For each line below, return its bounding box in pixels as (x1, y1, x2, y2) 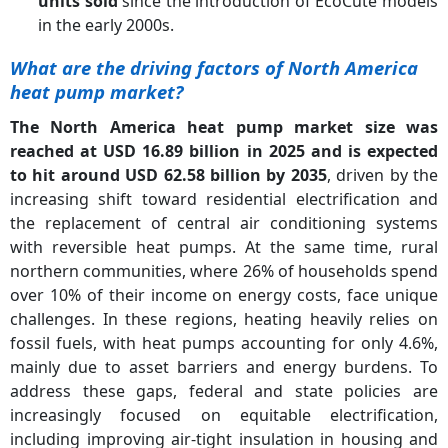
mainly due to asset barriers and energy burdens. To (10, 355, 438, 378)
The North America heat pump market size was (10, 115, 438, 138)
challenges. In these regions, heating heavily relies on (10, 307, 438, 330)
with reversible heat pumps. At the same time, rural (10, 235, 438, 258)
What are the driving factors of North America (10, 54, 418, 80)
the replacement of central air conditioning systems (10, 211, 438, 234)
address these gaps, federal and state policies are (10, 379, 438, 402)
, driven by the (326, 163, 439, 186)
